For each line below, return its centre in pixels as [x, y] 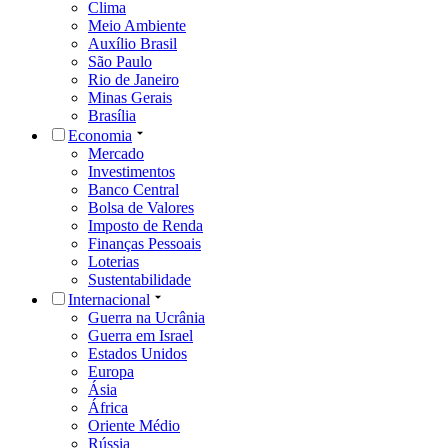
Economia [100, 135]
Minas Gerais [130, 97]
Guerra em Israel [140, 335]
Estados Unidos [137, 353]
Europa [111, 371]
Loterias [113, 261]
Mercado [116, 153]
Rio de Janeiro [133, 79]
